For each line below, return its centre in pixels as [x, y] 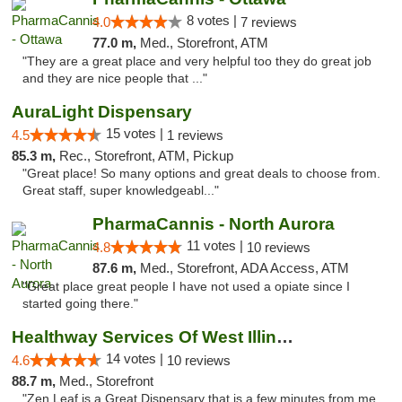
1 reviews [195, 135]
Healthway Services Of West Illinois [285, 337]
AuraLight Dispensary [102, 112]
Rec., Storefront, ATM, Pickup [146, 156]
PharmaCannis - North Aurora [213, 224]
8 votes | [213, 20]
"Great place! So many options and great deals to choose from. [201, 174]
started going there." [80, 304]
